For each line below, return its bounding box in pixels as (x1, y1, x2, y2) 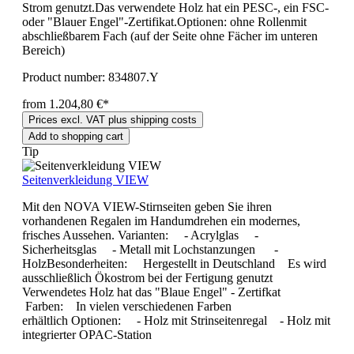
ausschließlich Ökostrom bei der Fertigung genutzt (22, 271, 282, 285)
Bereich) (22, 43, 65, 58)
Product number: (22, 70, 108, 85)
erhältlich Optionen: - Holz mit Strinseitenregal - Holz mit (22, 314, 330, 328)
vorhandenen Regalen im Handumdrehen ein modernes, (22, 214, 300, 228)
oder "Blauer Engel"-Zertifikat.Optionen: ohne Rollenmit (22, 15, 307, 29)
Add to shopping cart (28, 130, 123, 143)
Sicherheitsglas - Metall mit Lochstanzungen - (22, 243, 278, 257)
